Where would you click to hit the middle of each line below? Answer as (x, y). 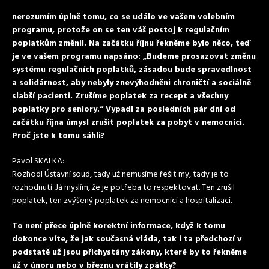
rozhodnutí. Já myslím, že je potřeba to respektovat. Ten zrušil (123, 188)
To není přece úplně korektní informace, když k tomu (119, 226)
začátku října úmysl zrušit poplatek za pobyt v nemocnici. (128, 123)
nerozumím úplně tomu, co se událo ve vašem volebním (123, 17)
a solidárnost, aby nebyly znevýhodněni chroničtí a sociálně (131, 83)
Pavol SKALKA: (38, 161)
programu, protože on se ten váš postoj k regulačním (121, 30)
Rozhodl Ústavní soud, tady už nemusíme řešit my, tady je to (120, 174)
